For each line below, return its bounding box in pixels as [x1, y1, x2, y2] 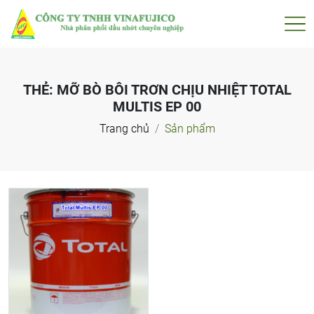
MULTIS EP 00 [113, 97, 201, 115]
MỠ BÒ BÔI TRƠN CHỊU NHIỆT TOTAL [56, 81, 292, 98]
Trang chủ [99, 121, 149, 135]
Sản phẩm [164, 121, 215, 135]
